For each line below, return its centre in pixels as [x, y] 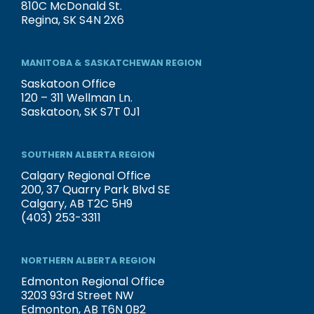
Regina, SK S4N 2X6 [73, 20]
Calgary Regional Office [86, 176]
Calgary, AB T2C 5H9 [77, 204]
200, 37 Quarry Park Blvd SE [96, 190]
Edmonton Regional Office [93, 282]
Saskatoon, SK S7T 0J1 [81, 112]
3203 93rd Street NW [77, 296]
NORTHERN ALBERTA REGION [88, 261]
